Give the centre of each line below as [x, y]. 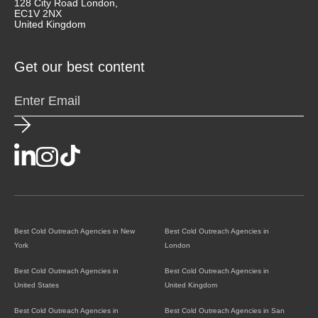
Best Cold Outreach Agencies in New [75, 231]
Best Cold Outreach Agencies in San [225, 310]
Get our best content [79, 66]
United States [37, 285]
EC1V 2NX [38, 13]
